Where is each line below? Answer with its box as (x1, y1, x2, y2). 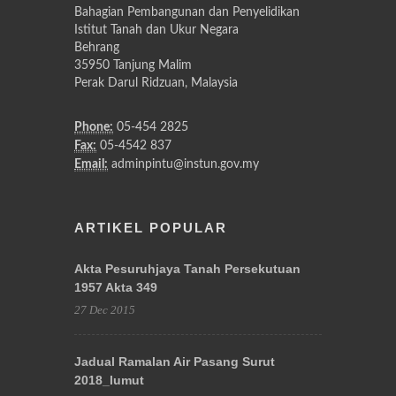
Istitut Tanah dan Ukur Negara (74, 23, 239, 36)
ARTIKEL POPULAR (74, 219, 227, 235)
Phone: (74, 120, 113, 133)
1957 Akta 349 (74, 279, 157, 294)
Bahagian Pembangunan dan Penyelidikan (74, 5, 300, 19)
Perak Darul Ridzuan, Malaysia (74, 76, 238, 89)
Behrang (74, 41, 119, 54)
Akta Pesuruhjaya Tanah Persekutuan (74, 261, 301, 276)
